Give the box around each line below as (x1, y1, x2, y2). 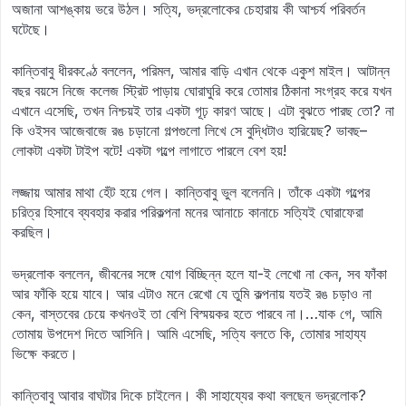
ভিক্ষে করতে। (12, 344, 78, 362)
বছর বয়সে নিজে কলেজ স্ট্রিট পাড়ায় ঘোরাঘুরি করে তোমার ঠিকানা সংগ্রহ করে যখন (12, 82, 391, 100)
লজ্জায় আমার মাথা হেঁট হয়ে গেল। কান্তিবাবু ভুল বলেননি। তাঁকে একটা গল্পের (12, 183, 370, 201)
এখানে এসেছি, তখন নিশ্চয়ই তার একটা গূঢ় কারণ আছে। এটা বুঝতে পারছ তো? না (12, 101, 394, 120)
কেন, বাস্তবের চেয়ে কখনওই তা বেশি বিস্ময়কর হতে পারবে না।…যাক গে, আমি (12, 304, 382, 323)
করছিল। (12, 223, 53, 241)
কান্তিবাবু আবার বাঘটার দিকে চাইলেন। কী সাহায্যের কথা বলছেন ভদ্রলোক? (12, 386, 366, 404)
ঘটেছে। (12, 20, 50, 38)
